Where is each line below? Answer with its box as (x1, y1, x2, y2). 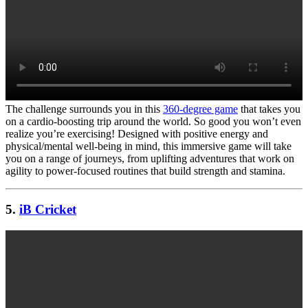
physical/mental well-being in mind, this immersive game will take (5, 140, 291, 152)
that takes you (238, 102, 300, 115)
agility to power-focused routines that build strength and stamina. (5, 164, 285, 177)
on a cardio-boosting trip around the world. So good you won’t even (5, 115, 301, 127)
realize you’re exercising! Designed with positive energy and (5, 127, 268, 140)
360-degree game (163, 102, 238, 115)
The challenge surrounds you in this (5, 102, 163, 115)
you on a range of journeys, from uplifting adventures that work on (5, 152, 294, 164)
